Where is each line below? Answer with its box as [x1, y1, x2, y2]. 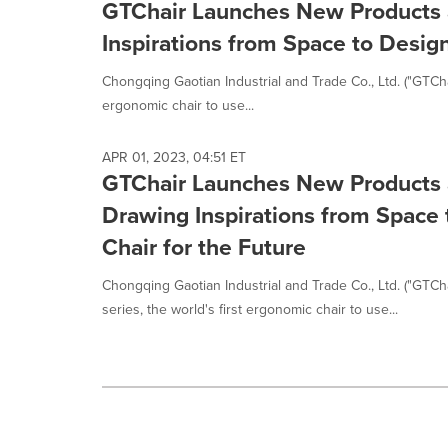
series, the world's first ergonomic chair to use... [102, 299, 398, 319]
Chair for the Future [102, 230, 306, 263]
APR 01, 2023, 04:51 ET [102, 147, 246, 167]
